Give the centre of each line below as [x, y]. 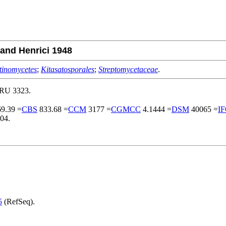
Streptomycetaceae [128, 69]
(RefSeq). [18, 202]
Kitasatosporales [68, 69]
